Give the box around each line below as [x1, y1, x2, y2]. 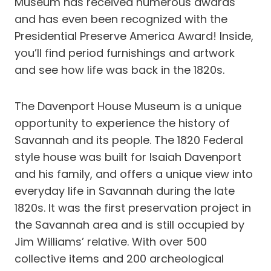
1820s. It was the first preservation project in [15, 200, 251, 215]
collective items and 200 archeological [15, 251, 224, 266]
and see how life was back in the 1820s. [15, 62, 224, 77]
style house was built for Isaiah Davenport [15, 149, 241, 165]
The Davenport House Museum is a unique [15, 99, 241, 114]
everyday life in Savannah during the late [15, 183, 235, 198]
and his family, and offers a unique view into [15, 166, 253, 181]
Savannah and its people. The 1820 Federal [15, 132, 243, 148]
